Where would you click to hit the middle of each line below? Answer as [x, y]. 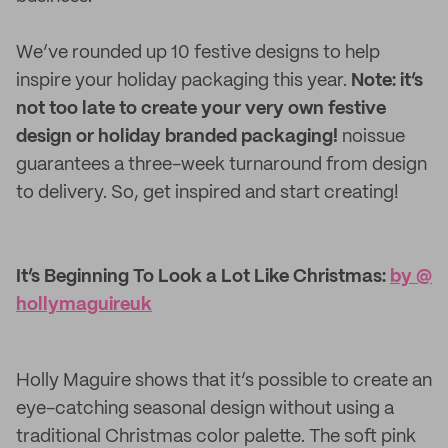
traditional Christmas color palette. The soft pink [216, 437]
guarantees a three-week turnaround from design [221, 165]
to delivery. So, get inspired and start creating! [207, 193]
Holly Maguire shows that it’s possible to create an [224, 381]
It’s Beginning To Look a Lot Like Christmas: [203, 277]
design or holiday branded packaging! [177, 137]
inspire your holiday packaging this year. [183, 81]
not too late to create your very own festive [201, 109]
